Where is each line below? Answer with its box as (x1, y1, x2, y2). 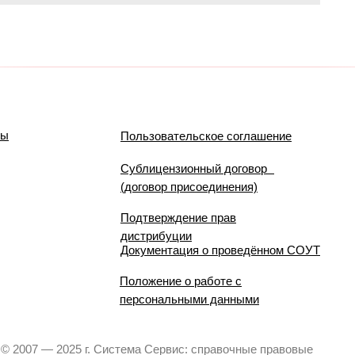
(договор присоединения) (120, 180, 258, 193)
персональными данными (120, 292, 259, 306)
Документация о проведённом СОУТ (120, 243, 320, 257)
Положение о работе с (120, 274, 242, 288)
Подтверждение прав (120, 211, 236, 224)
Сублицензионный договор (120, 162, 274, 175)
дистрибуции (120, 229, 192, 242)
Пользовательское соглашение (120, 129, 292, 143)
